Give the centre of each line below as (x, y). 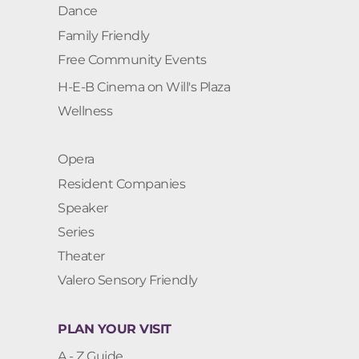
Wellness (85, 111)
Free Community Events (132, 60)
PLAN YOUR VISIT (115, 329)
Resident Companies (121, 184)
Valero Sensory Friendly (128, 280)
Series (76, 232)
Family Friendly (104, 35)
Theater (81, 256)
